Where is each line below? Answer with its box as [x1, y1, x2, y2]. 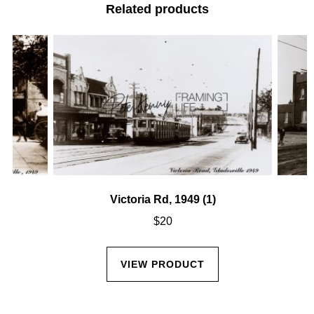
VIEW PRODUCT [121, 258, 205, 270]
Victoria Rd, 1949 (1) [109, 193, 216, 205]
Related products [105, 1, 209, 16]
